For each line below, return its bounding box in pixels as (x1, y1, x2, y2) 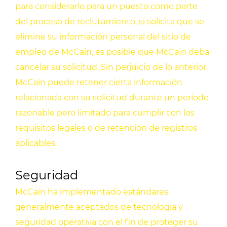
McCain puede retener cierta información (15, 78, 182, 88)
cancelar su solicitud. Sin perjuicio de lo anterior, (15, 62, 208, 72)
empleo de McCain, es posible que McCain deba (15, 47, 209, 57)
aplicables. (15, 138, 57, 148)
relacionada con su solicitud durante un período (15, 93, 209, 103)
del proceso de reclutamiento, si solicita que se (15, 17, 204, 27)
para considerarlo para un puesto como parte (15, 2, 198, 12)
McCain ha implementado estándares (15, 187, 168, 197)
